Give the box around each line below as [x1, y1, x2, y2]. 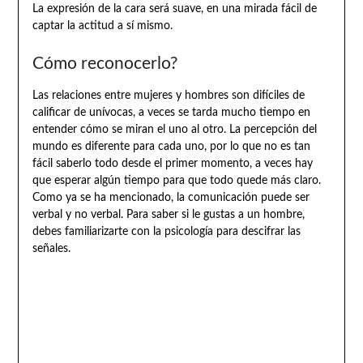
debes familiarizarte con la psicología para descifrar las [32, 225, 301, 237]
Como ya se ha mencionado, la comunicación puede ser [32, 191, 310, 203]
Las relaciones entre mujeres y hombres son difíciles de [32, 89, 305, 101]
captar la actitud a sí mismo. [32, 19, 173, 32]
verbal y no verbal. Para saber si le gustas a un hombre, [32, 208, 305, 220]
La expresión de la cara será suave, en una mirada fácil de [32, 2, 317, 15]
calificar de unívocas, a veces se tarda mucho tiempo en [32, 106, 310, 118]
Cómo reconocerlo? [32, 54, 177, 72]
